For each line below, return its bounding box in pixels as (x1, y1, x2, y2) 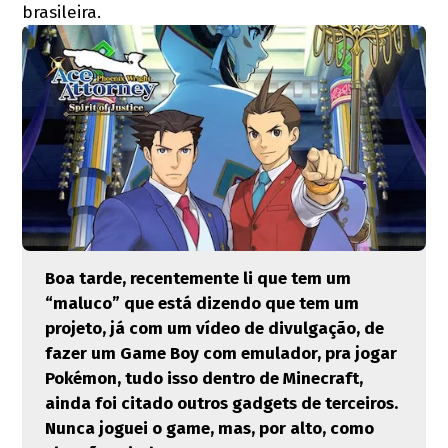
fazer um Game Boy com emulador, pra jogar (44, 343, 397, 365)
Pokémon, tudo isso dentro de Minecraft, (44, 368, 363, 390)
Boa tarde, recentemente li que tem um (44, 268, 351, 290)
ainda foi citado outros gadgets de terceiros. (44, 393, 398, 415)
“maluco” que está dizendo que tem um (44, 293, 359, 315)
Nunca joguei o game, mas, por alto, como (44, 418, 374, 440)
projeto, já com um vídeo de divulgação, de (44, 318, 384, 340)
